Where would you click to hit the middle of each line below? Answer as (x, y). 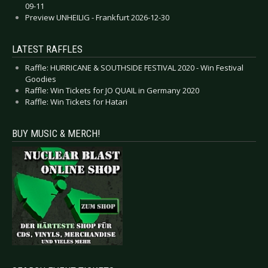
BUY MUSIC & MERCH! (56, 133)
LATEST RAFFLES (47, 49)
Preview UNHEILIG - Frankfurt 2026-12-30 (97, 17)
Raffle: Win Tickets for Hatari (76, 101)
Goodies (41, 79)
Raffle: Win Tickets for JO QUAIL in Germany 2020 (112, 90)
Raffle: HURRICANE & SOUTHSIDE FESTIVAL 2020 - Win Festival (134, 67)
